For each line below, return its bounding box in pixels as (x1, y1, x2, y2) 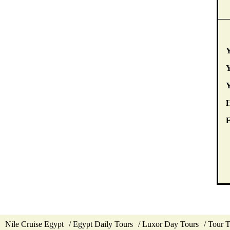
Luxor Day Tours (142, 220, 199, 229)
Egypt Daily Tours (73, 220, 133, 229)
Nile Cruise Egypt (5, 220, 64, 229)
